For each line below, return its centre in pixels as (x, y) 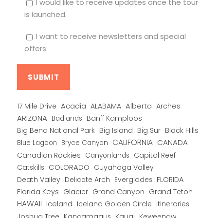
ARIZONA (32, 118)
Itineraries (173, 204)
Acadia (73, 106)
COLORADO (69, 167)
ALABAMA (106, 106)
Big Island (116, 131)
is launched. (45, 15)
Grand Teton (171, 192)
